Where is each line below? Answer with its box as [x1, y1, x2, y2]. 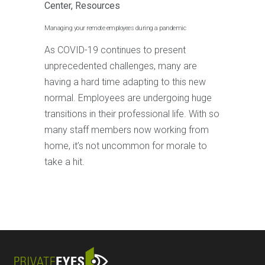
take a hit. [44, 156, 85, 168]
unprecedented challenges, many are [44, 60, 197, 72]
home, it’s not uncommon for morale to [44, 140, 207, 152]
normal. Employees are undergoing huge [44, 92, 212, 104]
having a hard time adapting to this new [44, 76, 206, 88]
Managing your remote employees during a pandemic [44, 24, 186, 33]
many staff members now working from [44, 124, 209, 136]
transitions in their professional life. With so [44, 108, 219, 120]
